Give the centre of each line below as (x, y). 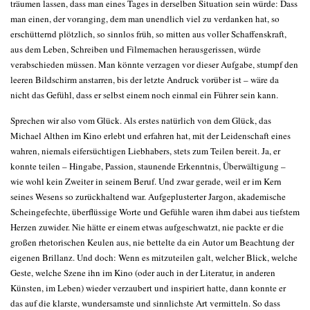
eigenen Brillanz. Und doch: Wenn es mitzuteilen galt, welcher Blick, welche (154, 257)
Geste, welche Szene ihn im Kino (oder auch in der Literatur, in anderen (143, 273)
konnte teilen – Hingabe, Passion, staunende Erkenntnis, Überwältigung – (148, 166)
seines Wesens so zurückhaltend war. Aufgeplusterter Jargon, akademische (148, 197)
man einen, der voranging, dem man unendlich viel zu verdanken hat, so (145, 19)
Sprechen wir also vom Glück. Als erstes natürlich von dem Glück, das (141, 120)
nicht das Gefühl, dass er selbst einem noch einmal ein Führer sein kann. (144, 95)
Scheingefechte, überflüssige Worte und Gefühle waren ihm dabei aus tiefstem (155, 212)
